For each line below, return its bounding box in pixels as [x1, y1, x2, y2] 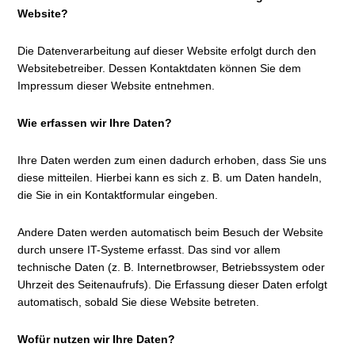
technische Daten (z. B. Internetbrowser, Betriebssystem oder [17, 261, 326, 273]
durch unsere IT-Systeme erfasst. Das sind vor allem [17, 243, 281, 256]
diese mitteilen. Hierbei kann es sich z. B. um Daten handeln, [17, 171, 323, 184]
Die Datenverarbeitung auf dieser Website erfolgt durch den [17, 44, 317, 57]
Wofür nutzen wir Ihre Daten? [17, 333, 176, 345]
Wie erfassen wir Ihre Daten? [17, 116, 173, 129]
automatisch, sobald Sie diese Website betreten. [17, 296, 260, 308]
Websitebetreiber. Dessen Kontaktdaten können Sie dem [17, 62, 302, 74]
